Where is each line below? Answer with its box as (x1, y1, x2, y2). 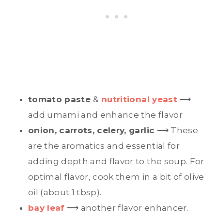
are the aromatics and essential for (28, 141, 180, 151)
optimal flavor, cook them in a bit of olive (28, 172, 204, 182)
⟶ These (155, 125, 198, 136)
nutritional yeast (101, 94, 177, 105)
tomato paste (28, 94, 93, 105)
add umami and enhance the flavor (28, 110, 183, 120)
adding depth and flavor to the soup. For (28, 156, 204, 167)
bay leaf (28, 203, 65, 213)
